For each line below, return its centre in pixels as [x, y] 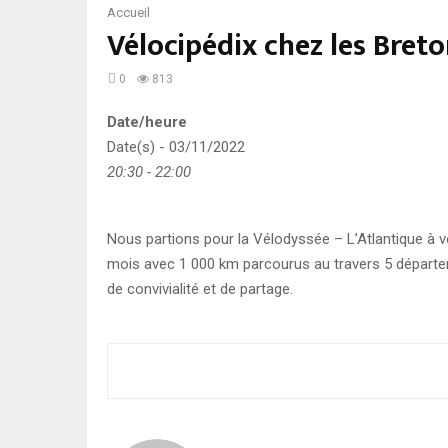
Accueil [128, 12]
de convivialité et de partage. [200, 289]
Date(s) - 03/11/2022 [176, 147]
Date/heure [147, 122]
